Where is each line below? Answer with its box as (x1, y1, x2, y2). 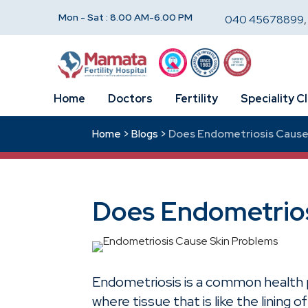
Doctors (107, 91, 153, 106)
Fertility (175, 91, 219, 106)
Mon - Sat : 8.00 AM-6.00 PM (58, 11, 192, 23)
